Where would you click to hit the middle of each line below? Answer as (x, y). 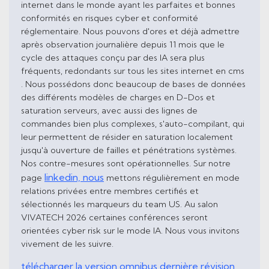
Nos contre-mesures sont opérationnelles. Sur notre (126, 164)
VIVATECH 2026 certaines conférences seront (114, 218)
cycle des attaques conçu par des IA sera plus (113, 58)
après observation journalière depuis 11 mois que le (123, 45)
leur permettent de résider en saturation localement (127, 137)
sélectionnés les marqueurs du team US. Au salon (119, 204)
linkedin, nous (74, 177)
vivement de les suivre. (67, 244)
